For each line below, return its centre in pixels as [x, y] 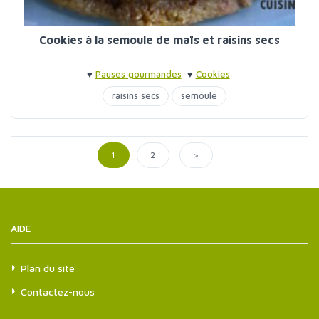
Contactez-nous [58, 292]
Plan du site [48, 268]
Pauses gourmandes [138, 74]
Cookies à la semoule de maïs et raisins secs [159, 40]
